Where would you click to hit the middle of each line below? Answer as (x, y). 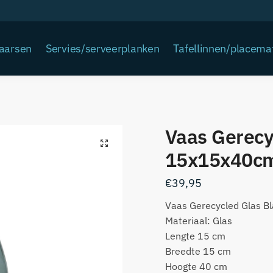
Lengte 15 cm (195, 236)
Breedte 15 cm (198, 251)
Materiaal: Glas (198, 221)
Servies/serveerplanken (103, 48)
